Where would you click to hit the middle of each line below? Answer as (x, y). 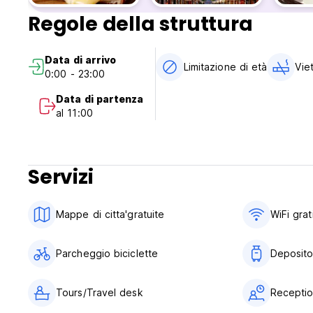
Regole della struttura (140, 24)
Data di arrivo (81, 60)
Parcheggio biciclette (107, 254)
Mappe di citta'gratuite (110, 214)
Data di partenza (100, 99)
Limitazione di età (225, 67)
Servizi (61, 177)
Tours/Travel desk (100, 293)
